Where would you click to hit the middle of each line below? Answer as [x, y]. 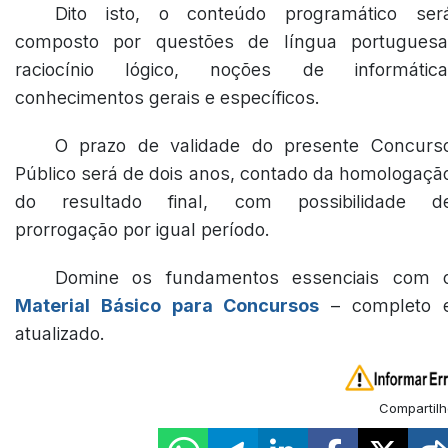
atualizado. [60, 333]
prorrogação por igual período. [142, 229]
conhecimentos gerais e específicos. [167, 97]
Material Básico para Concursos [167, 305]
